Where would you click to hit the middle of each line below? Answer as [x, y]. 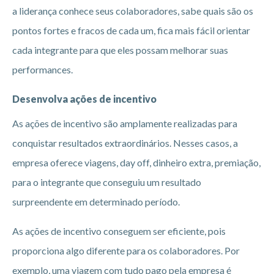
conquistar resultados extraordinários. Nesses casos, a [125, 143]
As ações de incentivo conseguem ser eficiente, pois [119, 231]
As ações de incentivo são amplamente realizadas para [125, 123]
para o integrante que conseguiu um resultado [107, 182]
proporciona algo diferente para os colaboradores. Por [126, 250]
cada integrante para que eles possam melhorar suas [120, 50]
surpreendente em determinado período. [96, 201]
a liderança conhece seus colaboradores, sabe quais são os [133, 10]
